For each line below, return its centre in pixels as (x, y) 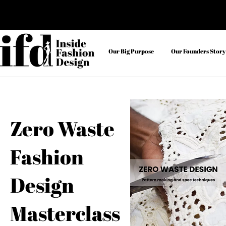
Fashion (47, 157)
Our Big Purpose (131, 51)
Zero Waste (62, 129)
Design (42, 185)
